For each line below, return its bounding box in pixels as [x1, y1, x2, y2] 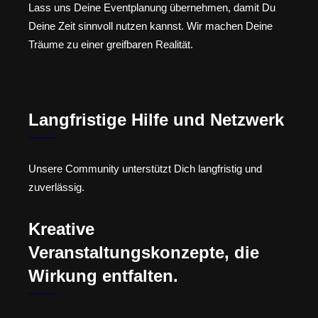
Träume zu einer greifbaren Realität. [28, 38, 193, 50]
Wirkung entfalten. [28, 265, 178, 285]
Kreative [28, 219, 94, 238]
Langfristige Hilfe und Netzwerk [28, 110, 284, 130]
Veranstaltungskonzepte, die [28, 242, 259, 262]
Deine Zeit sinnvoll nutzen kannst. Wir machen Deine [28, 19, 273, 32]
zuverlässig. [28, 181, 84, 194]
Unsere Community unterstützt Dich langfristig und [28, 163, 262, 175]
